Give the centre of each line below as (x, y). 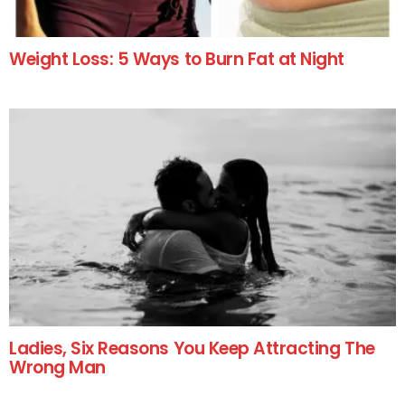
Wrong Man (57, 368)
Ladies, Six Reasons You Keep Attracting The (192, 349)
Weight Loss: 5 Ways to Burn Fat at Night (177, 59)
